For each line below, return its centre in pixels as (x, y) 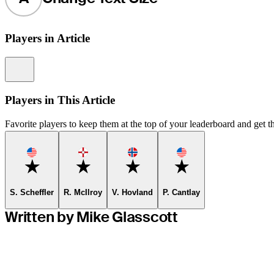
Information (49, 62)
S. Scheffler (32, 192)
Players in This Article (60, 100)
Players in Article (47, 39)
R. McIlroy (83, 192)
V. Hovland (132, 192)
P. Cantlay (181, 192)
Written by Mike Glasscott (91, 217)
